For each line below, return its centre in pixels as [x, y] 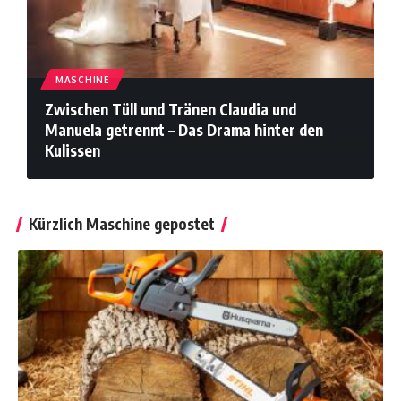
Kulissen [73, 150]
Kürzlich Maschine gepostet [122, 223]
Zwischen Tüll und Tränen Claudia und [171, 109]
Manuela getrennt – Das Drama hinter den [184, 129]
